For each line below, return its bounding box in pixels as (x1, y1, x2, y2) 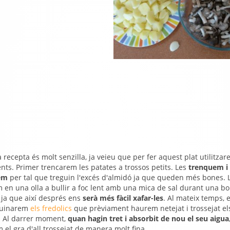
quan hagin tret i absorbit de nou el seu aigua (68, 214, 229, 223)
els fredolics (30, 203, 72, 213)
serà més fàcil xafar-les (83, 193, 163, 203)
